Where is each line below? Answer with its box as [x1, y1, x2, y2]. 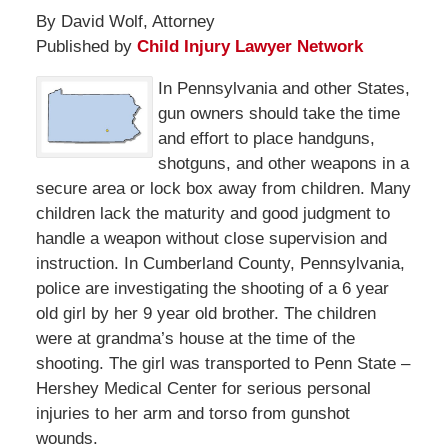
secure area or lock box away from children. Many [35, 178, 411, 198]
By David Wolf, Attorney [35, 11, 215, 31]
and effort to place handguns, [157, 128, 375, 148]
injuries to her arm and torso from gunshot [35, 403, 350, 423]
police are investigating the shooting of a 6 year [35, 278, 389, 298]
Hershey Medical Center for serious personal [35, 378, 371, 398]
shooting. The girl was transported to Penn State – [35, 353, 410, 373]
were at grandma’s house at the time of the [35, 328, 355, 348]
